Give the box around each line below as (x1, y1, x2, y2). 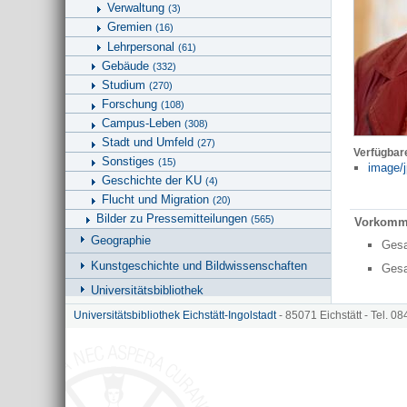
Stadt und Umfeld (102, 135, 197, 150)
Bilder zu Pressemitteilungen (96, 212, 251, 226)
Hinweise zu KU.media (91, 308, 210, 323)
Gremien (107, 20, 155, 35)
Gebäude (102, 58, 153, 73)
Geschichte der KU (102, 174, 205, 188)
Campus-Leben (102, 115, 184, 130)
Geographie (91, 233, 151, 248)
